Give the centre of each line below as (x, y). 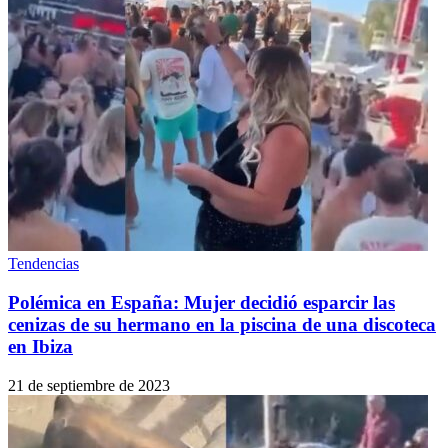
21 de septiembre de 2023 (89, 385)
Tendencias (43, 264)
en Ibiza (40, 346)
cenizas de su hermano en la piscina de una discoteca (222, 324)
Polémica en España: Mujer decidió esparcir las (201, 302)
